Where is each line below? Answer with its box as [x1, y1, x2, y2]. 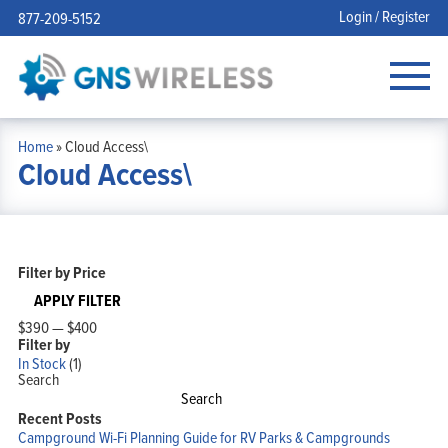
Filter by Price [17, 260, 106, 284]
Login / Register [339, 5, 431, 27]
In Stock [17, 351, 66, 374]
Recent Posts [17, 406, 102, 430]
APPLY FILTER [33, 288, 121, 312]
